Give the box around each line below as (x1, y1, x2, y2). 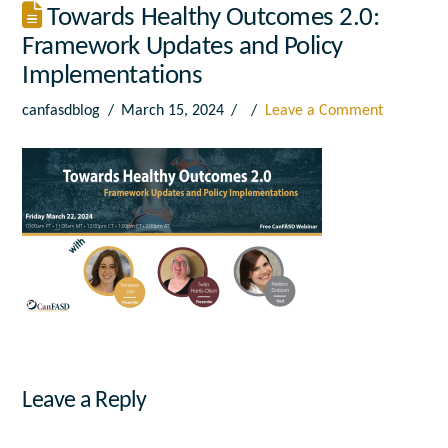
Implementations (22, 63, 203, 91)
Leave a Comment (264, 103, 383, 120)
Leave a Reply (22, 389, 147, 414)
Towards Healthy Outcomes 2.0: (41, 5, 380, 33)
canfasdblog (22, 103, 101, 120)
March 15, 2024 (120, 103, 224, 120)
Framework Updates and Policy (22, 34, 343, 62)
